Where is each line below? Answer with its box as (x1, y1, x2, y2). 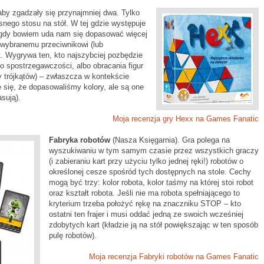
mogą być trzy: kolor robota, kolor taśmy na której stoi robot (49, 178, 253, 187)
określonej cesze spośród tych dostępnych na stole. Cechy (49, 167, 251, 176)
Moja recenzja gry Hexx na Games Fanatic (113, 114, 259, 123)
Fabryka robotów (49, 136, 113, 144)
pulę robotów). (49, 231, 97, 240)
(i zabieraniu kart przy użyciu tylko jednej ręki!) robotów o (49, 157, 243, 166)
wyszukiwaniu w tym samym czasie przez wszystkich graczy (49, 146, 259, 155)
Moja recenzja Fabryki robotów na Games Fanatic (89, 252, 259, 261)
